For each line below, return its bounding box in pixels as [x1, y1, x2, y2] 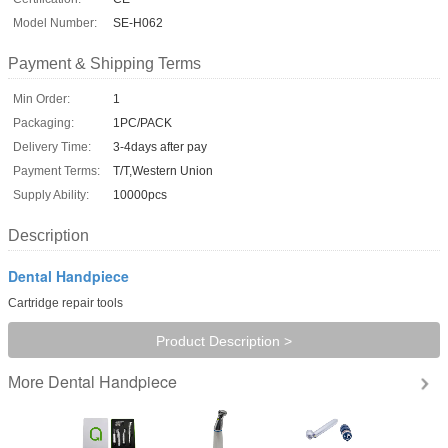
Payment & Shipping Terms [8, 54, 201, 72]
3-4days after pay [113, 139, 207, 154]
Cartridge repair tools [8, 295, 123, 310]
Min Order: [13, 91, 70, 106]
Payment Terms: [13, 163, 100, 178]
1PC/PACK [113, 115, 172, 130]
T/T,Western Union [113, 163, 213, 178]
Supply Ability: [13, 187, 89, 202]
